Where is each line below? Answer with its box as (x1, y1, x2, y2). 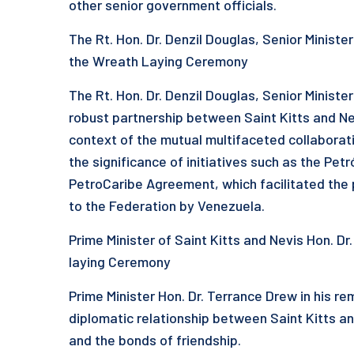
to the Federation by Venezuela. (69, 197, 265, 214)
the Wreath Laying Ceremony (69, 52, 248, 70)
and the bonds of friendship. (69, 331, 241, 348)
